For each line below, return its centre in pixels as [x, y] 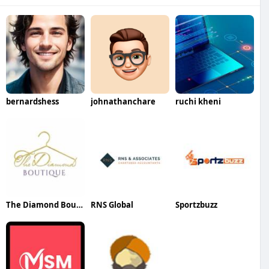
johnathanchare [123, 101]
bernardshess [32, 101]
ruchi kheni [198, 101]
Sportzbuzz [196, 204]
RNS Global [112, 204]
